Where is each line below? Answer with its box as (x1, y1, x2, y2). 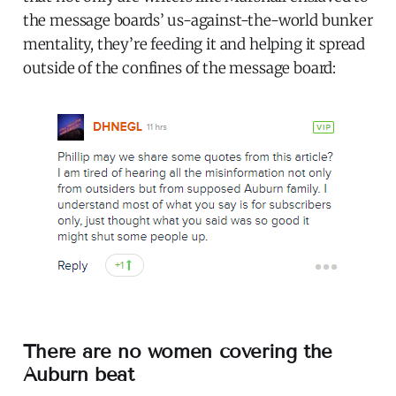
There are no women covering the (22, 339, 333, 363)
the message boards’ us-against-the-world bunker (22, 10, 373, 30)
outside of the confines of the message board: (22, 57, 337, 78)
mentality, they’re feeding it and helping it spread (22, 34, 366, 54)
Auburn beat (22, 362, 134, 386)
